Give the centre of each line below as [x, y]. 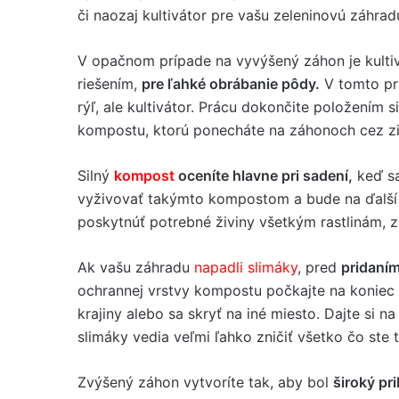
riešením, [110, 84]
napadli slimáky [246, 267]
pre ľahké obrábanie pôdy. [231, 84]
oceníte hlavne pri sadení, [265, 175]
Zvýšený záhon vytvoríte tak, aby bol [205, 382]
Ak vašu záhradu [136, 267]
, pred [319, 267]
